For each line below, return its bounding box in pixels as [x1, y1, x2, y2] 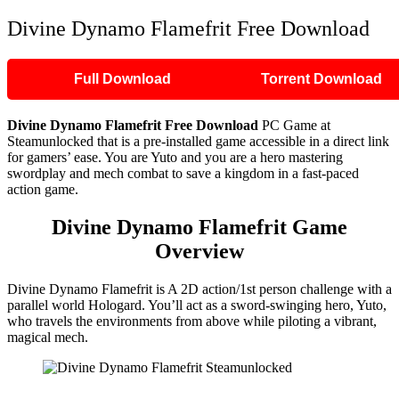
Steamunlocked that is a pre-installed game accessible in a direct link [7, 134, 389, 150]
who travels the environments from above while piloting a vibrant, [7, 313, 377, 329]
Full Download [74, 71, 171, 87]
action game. [7, 182, 78, 198]
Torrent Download [260, 71, 382, 87]
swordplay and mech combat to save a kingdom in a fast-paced [7, 166, 359, 182]
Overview [155, 239, 244, 263]
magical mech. [7, 329, 88, 345]
